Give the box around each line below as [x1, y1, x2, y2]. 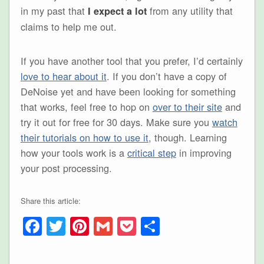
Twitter [65, 212, 121, 240]
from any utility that [146, 3, 233, 18]
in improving [176, 146, 232, 160]
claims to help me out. [20, 19, 117, 34]
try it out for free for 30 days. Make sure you [20, 115, 212, 130]
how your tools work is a [20, 146, 127, 160]
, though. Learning [148, 130, 227, 145]
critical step [127, 146, 176, 160]
